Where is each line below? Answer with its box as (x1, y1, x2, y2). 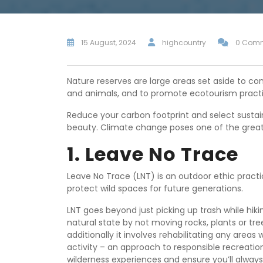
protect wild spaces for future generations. (67, 183, 243, 195)
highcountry (162, 38, 206, 48)
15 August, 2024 (81, 38, 136, 48)
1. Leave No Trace (67, 141, 238, 168)
